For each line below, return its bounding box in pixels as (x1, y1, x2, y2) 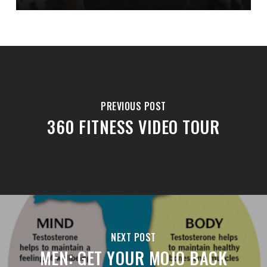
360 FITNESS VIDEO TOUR (47, 114, 220, 139)
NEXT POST (111, 230, 156, 245)
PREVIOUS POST (101, 99, 166, 114)
